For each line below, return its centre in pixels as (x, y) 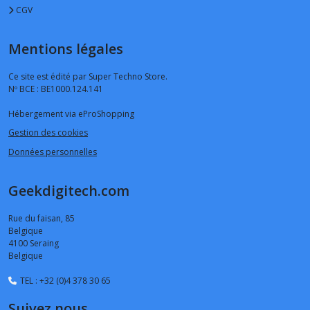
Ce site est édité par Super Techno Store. (88, 76)
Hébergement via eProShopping (71, 113)
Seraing (44, 243)
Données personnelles (53, 152)
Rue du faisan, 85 (42, 218)
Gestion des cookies (48, 133)
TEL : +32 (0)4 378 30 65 (64, 280)
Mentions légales (66, 48)
